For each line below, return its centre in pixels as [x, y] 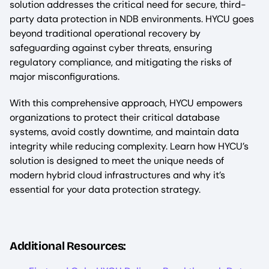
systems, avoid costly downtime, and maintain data [124, 132]
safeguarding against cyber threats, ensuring [111, 48]
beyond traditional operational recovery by [105, 33]
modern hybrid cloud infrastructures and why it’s [117, 175]
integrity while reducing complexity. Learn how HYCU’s [129, 146]
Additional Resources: [68, 246]
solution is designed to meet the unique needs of [117, 161]
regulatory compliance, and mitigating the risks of [121, 62]
